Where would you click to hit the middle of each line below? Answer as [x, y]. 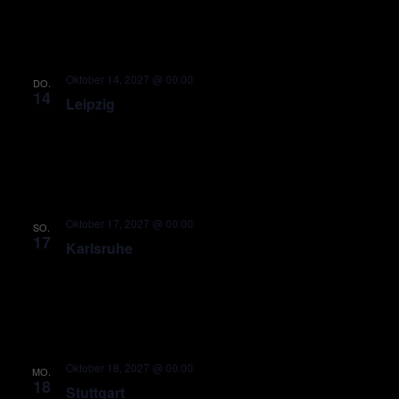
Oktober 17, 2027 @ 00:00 [129, 223]
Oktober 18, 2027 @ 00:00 [129, 367]
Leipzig [90, 104]
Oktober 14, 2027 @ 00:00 [129, 79]
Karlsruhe [99, 248]
